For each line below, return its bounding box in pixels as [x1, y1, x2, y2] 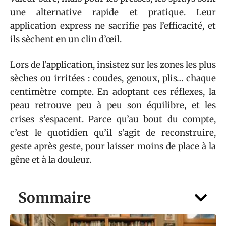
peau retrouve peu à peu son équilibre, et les [10, 99, 216, 111]
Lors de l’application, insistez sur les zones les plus [10, 59, 216, 70]
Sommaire [18, 188, 91, 207]
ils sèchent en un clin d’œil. [10, 34, 122, 45]
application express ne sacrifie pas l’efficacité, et [10, 20, 216, 31]
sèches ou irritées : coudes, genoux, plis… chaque [10, 72, 216, 84]
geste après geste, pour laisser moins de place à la [10, 140, 216, 152]
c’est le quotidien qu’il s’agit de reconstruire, [10, 127, 216, 138]
